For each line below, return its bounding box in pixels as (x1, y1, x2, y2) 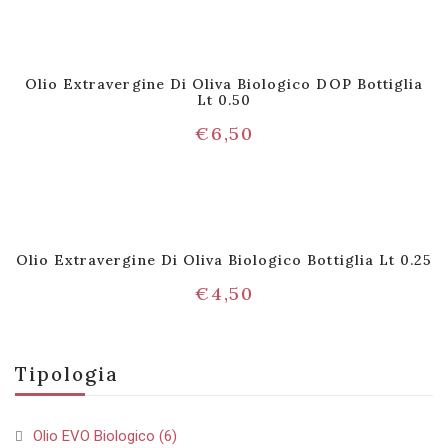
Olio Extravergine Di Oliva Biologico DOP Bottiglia (24, 75, 423, 93)
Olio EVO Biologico (33, 427, 155, 445)
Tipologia (15, 362, 119, 386)
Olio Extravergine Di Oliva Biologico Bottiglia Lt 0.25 (15, 251, 433, 269)
